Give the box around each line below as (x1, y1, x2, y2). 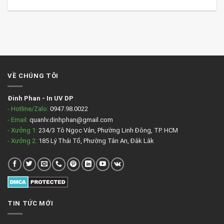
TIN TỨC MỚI (7, 199, 53, 207)
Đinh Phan (7, 94, 40, 102)
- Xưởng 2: (7, 137, 37, 145)
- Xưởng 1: (7, 126, 37, 134)
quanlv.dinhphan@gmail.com (28, 115, 113, 123)
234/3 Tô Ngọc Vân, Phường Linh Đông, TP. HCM (37, 126, 178, 134)
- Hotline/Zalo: (7, 105, 48, 113)
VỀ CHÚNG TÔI (7, 72, 58, 80)
